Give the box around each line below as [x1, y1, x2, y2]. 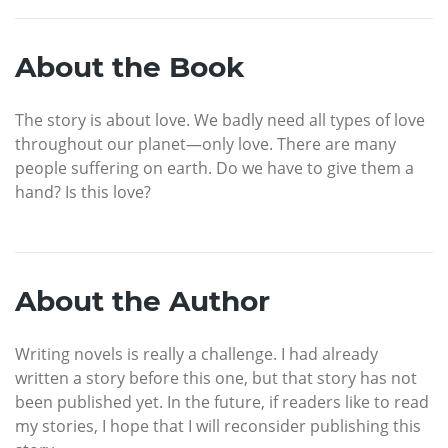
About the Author [15, 283, 270, 318]
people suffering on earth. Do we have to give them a [15, 156, 414, 179]
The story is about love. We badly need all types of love [15, 108, 425, 131]
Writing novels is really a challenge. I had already [15, 342, 378, 365]
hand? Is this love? [15, 180, 151, 203]
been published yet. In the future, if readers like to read [15, 390, 429, 413]
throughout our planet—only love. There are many [15, 132, 396, 155]
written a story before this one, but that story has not [15, 366, 417, 389]
